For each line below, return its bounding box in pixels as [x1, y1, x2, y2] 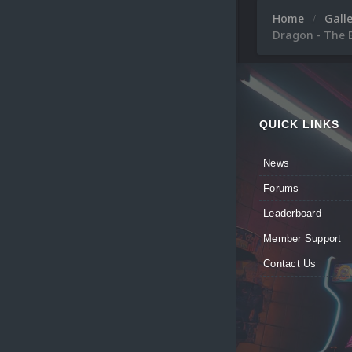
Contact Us [263, 258, 317, 269]
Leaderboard [263, 207, 321, 219]
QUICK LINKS [259, 118, 339, 130]
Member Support [263, 233, 342, 244]
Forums [263, 182, 299, 194]
